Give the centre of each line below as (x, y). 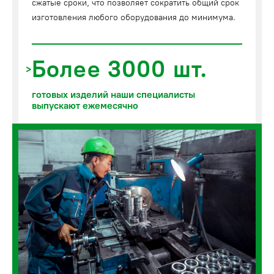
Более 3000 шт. (120, 69)
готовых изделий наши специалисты (113, 94)
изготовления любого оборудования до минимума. (134, 17)
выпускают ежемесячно (85, 105)
